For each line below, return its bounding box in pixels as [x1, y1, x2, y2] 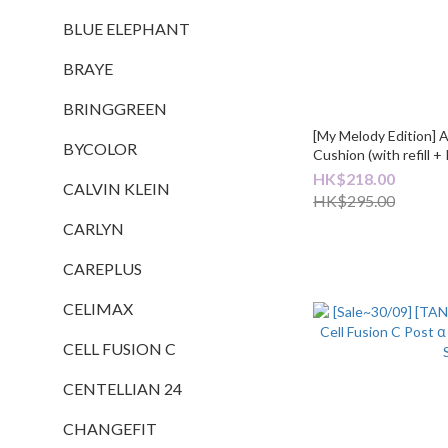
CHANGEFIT [63, 419, 157, 438]
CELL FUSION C [63, 339, 176, 358]
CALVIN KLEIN [63, 179, 170, 198]
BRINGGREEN [63, 99, 167, 118]
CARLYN [63, 219, 124, 238]
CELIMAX [63, 299, 133, 318]
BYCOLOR [63, 139, 137, 158]
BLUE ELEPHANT [63, 19, 190, 38]
